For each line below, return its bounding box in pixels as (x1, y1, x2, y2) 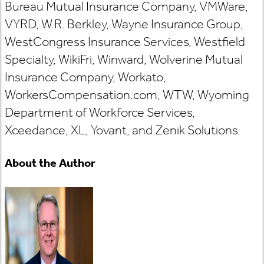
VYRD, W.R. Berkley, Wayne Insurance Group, (5, 16, 243, 32)
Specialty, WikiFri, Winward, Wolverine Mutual (5, 51, 243, 67)
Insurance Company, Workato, (5, 69, 166, 85)
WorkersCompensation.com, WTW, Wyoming (5, 87, 249, 103)
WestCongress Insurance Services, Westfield (5, 34, 245, 49)
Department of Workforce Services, (5, 104, 195, 120)
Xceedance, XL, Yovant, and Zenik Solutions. (5, 122, 240, 138)
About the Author (5, 156, 95, 170)
